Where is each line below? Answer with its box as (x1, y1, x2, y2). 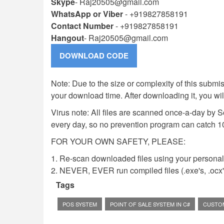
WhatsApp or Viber (51, 7, 123, 19)
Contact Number (51, 19, 113, 31)
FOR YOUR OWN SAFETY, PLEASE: (51, 135, 185, 147)
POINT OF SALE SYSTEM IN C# (110, 199, 190, 208)
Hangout (51, 31, 84, 43)
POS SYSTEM (62, 199, 97, 208)
